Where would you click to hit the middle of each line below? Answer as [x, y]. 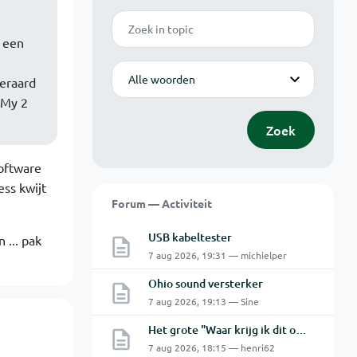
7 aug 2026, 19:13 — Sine [203, 301]
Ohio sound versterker [205, 283]
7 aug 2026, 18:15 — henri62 [211, 347]
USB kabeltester [190, 237]
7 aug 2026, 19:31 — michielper [217, 255]
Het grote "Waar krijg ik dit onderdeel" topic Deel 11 [301, 330]
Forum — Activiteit [161, 203]
